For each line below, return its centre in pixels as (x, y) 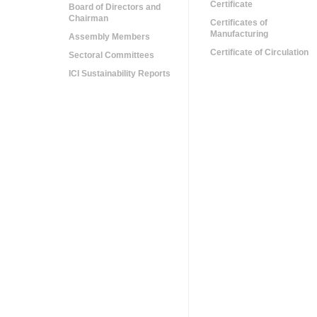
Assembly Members (109, 37)
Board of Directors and (115, 7)
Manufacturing (239, 34)
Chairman (88, 18)
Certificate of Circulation (259, 52)
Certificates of (239, 23)
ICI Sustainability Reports (120, 74)
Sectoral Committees (111, 55)
